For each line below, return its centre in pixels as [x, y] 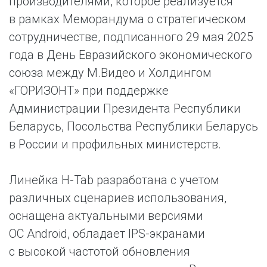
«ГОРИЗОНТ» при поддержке [89, 91]
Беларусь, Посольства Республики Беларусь [133, 126]
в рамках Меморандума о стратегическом [128, 19]
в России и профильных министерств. [115, 144]
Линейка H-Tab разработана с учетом [114, 180]
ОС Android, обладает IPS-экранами [107, 234]
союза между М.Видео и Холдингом [110, 73]
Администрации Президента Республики [125, 108]
